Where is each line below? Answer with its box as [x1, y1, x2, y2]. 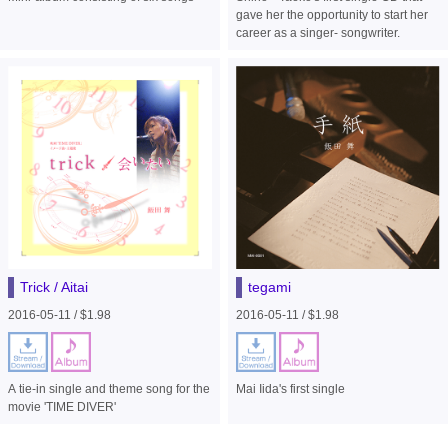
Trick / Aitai [20, 279, 89, 296]
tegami [247, 279, 291, 296]
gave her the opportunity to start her [235, 7, 428, 22]
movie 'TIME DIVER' [8, 400, 117, 415]
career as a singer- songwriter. [235, 25, 400, 40]
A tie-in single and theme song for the [8, 382, 211, 397]
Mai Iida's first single [235, 382, 345, 397]
